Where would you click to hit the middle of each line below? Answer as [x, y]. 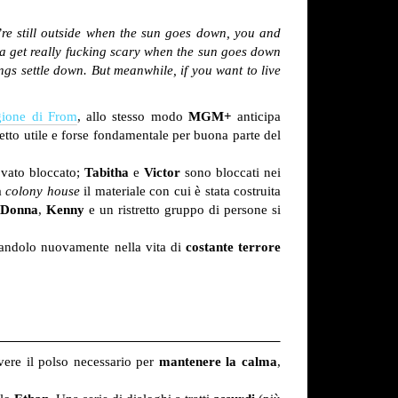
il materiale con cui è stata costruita [180, 191]
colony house [43, 191]
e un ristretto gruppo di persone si [183, 210]
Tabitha [107, 173]
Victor [163, 173]
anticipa [256, 117]
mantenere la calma [218, 362]
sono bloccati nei [231, 173]
